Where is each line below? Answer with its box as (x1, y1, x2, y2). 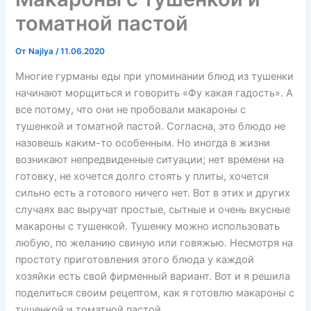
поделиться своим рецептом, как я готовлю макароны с (15, 286, 295, 299)
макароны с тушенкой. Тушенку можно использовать (15, 219, 280, 233)
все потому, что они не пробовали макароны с (15, 103, 246, 116)
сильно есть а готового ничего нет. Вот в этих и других (15, 186, 291, 199)
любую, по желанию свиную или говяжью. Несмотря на (15, 236, 294, 249)
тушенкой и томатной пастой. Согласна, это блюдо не (15, 119, 286, 133)
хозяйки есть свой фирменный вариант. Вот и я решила (15, 269, 291, 283)
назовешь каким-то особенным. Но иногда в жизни (15, 136, 271, 149)
